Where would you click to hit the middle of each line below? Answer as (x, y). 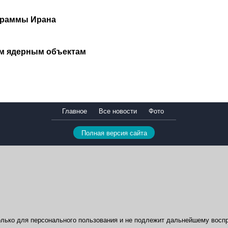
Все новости (118, 111)
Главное (75, 111)
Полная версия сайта (114, 133)
